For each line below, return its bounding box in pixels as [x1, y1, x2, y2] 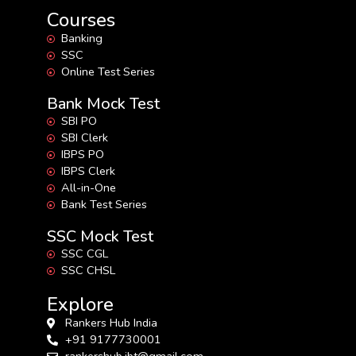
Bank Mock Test [47, 93, 160, 115]
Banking [60, 30, 103, 47]
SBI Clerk [60, 130, 108, 146]
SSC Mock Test [47, 226, 153, 248]
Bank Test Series [60, 196, 147, 213]
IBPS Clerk [60, 163, 115, 180]
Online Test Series [60, 64, 155, 80]
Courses [47, 7, 115, 33]
